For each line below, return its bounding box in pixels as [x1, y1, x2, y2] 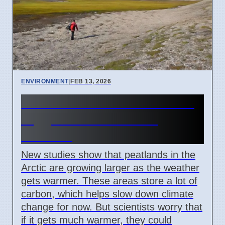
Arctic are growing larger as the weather [21, 162, 199, 173]
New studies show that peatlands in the [21, 149, 195, 160]
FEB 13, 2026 [70, 77, 111, 85]
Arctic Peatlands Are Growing [21, 94, 203, 110]
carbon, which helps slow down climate [21, 188, 193, 199]
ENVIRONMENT [21, 77, 69, 85]
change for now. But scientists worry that [21, 201, 202, 212]
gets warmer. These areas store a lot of [21, 175, 197, 186]
